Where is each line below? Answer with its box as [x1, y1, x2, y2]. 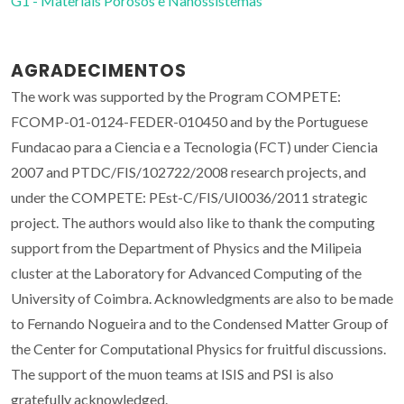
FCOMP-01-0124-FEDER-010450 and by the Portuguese [11, 113, 368, 131]
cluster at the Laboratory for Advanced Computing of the [11, 264, 362, 282]
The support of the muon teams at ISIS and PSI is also [11, 365, 334, 383]
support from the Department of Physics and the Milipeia [11, 239, 362, 257]
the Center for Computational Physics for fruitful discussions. [11, 340, 386, 358]
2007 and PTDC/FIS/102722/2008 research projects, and [11, 163, 366, 181]
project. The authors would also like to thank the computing [11, 214, 375, 232]
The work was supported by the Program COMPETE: [11, 87, 341, 106]
